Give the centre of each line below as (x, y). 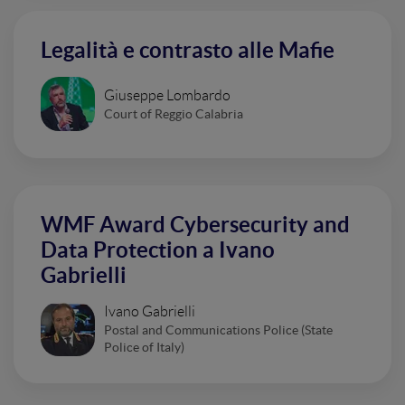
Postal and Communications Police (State (218, 330)
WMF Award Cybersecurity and (195, 225)
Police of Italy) (144, 347)
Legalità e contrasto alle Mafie (188, 50)
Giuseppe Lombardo (167, 95)
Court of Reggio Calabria (174, 113)
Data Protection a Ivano (158, 250)
